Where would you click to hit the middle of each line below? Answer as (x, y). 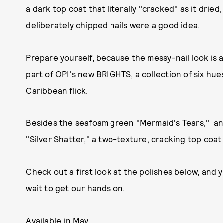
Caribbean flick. (57, 90)
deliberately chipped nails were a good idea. (113, 25)
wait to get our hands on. (76, 188)
